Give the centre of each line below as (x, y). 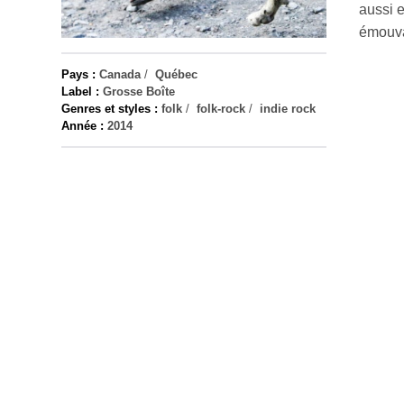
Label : (80, 92)
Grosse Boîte (139, 92)
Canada (120, 74)
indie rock (288, 109)
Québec (176, 74)
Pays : (78, 74)
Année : (83, 126)
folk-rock (221, 109)
